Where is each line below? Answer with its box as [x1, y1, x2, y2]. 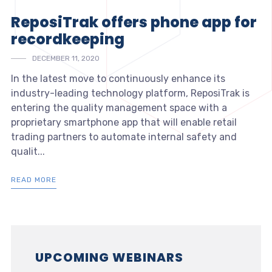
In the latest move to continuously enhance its [10, 73, 225, 85]
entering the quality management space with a [10, 102, 227, 114]
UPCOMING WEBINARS [35, 249, 183, 267]
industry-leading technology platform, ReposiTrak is [10, 87, 250, 100]
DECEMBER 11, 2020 [32, 54, 100, 63]
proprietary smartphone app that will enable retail [10, 117, 237, 129]
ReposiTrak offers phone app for [10, 12, 257, 33]
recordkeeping [10, 29, 124, 50]
